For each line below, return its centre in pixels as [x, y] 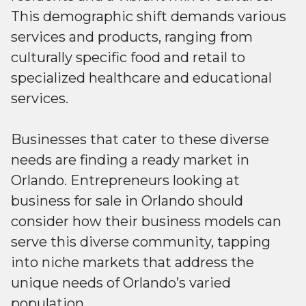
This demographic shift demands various [149, 16]
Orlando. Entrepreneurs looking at [125, 180]
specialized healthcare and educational [141, 78]
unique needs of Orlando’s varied [121, 283]
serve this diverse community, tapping [141, 242]
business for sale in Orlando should [127, 201]
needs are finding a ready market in [130, 160]
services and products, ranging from [132, 37]
